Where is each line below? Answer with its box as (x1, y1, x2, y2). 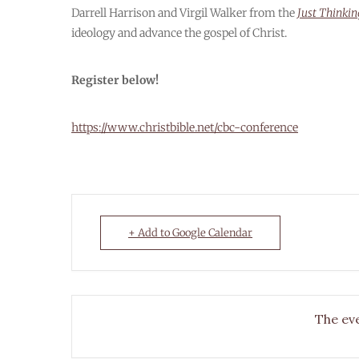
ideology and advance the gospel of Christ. (71, 26, 287, 40)
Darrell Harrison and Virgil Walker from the (71, 6, 297, 20)
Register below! (71, 73, 159, 87)
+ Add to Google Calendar (128, 226, 252, 240)
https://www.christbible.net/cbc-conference (71, 120, 298, 135)
